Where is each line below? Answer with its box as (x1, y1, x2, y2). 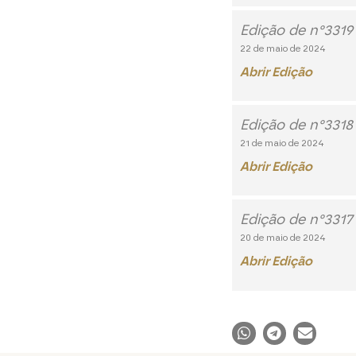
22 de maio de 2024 (240, 42, 327, 54)
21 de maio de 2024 (240, 137, 325, 149)
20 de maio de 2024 (240, 232, 327, 244)
